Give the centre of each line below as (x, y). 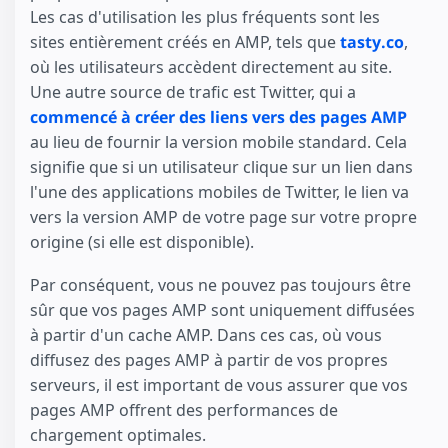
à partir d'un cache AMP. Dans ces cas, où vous (206, 334)
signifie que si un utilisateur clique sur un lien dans (221, 167)
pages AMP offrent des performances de (184, 409)
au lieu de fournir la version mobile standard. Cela (218, 142)
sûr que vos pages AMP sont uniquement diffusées (222, 309)
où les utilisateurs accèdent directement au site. (211, 67)
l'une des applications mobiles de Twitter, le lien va (219, 192)
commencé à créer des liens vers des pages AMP (218, 117)
